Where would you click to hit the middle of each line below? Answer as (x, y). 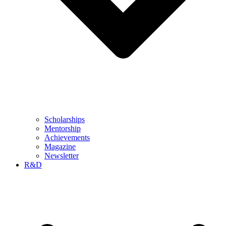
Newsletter (62, 156)
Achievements (67, 138)
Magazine (60, 147)
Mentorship (63, 129)
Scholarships (65, 120)
